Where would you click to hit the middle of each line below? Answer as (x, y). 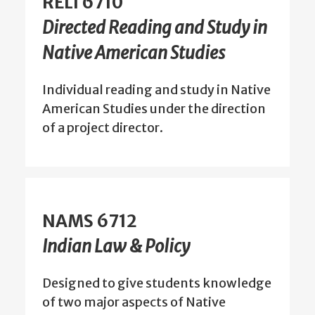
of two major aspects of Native (134, 302)
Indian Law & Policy (116, 246)
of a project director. (103, 127)
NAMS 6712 (90, 221)
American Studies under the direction (154, 108)
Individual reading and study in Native (156, 89)
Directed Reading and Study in (155, 28)
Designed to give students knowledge (157, 283)
